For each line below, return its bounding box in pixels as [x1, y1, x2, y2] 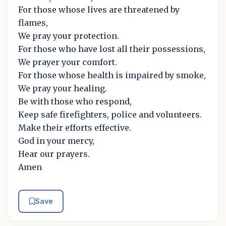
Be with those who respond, [18, 96, 132, 107]
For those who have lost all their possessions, [18, 44, 205, 54]
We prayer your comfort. [18, 57, 117, 68]
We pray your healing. [18, 83, 107, 94]
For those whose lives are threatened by [18, 5, 180, 15]
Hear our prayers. [18, 149, 90, 159]
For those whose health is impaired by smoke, [18, 70, 206, 81]
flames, [18, 18, 48, 28]
